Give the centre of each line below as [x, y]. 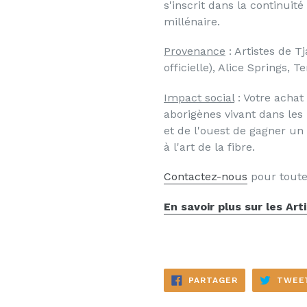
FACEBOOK [261, 295]
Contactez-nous [206, 177]
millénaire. [192, 21]
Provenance [195, 51]
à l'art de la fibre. [209, 147]
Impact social [199, 97]
